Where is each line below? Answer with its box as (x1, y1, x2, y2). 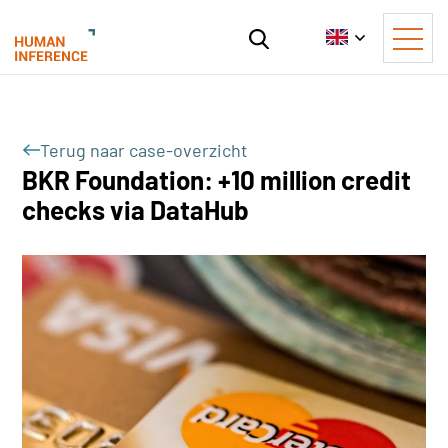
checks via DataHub (22, 194, 250, 225)
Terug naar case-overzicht (40, 139, 249, 161)
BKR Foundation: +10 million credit (22, 164, 412, 195)
